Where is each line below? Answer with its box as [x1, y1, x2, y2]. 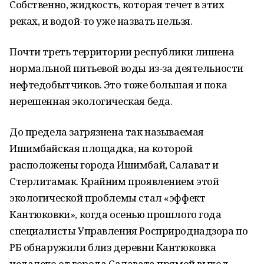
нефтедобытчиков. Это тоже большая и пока [9, 78, 227, 91]
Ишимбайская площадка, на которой [9, 141, 193, 155]
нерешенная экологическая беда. [9, 94, 173, 108]
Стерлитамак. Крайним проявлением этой [9, 174, 219, 188]
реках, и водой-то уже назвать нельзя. [9, 14, 193, 28]
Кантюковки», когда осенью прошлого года [9, 207, 222, 221]
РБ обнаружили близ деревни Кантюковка [9, 240, 216, 254]
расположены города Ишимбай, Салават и [9, 158, 219, 171]
